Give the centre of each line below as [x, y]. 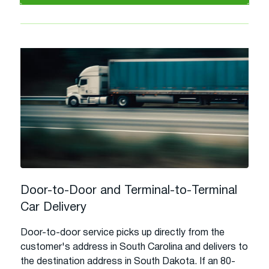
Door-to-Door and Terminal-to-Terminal [129, 191]
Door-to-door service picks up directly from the [122, 233]
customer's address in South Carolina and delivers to [134, 247]
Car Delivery [53, 207]
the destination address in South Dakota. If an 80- [128, 261]
